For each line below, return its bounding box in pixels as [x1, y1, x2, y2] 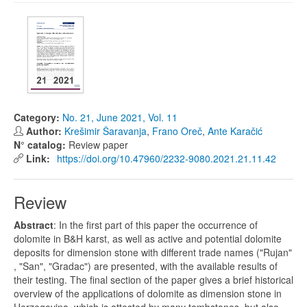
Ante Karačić [208, 124, 262, 138]
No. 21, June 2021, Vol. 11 [62, 110, 177, 124]
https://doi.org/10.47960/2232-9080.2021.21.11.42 [54, 151, 276, 165]
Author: [26, 124, 64, 138]
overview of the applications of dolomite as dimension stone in [14, 286, 282, 300]
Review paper [69, 138, 128, 151]
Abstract [14, 218, 53, 232]
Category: [14, 110, 62, 124]
